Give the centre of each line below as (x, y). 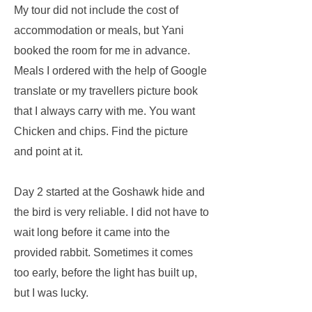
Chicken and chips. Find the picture (101, 131)
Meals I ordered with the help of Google (110, 71)
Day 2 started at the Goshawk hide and (109, 192)
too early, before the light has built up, (106, 273)
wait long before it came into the (92, 232)
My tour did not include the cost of (96, 10)
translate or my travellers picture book (106, 91)
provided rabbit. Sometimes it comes (103, 252)
